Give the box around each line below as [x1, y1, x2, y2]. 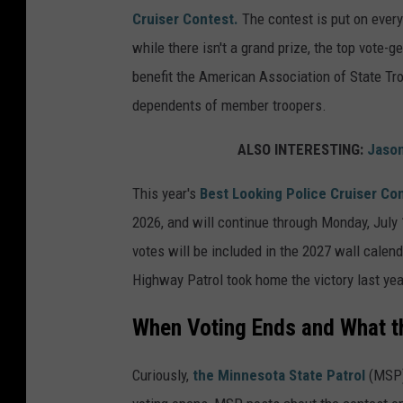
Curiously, [132, 366, 193, 385]
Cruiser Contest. [132, 9, 242, 28]
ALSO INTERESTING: [237, 139, 367, 158]
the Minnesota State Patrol [193, 366, 365, 385]
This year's [132, 184, 196, 202]
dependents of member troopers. [132, 95, 327, 114]
